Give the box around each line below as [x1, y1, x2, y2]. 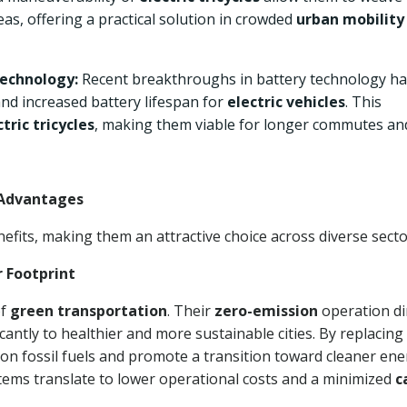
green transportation [10, 301, 167, 321]
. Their [167, 301, 214, 321]
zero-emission [214, 301, 318, 321]
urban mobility [296, 9, 404, 29]
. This [345, 92, 382, 112]
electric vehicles [227, 92, 345, 112]
